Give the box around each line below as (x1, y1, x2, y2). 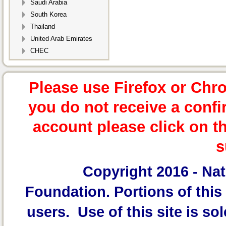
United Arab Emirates (30, 35, 92, 43)
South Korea (30, 11, 67, 19)
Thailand (30, 23, 55, 31)
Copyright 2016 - (82, 163, 202, 180)
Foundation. (25, 184, 114, 200)
